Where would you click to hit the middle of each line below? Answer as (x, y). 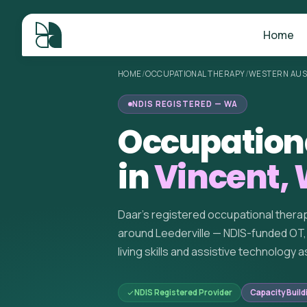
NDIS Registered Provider (183, 292)
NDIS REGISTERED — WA (185, 104)
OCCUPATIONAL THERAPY (195, 74)
